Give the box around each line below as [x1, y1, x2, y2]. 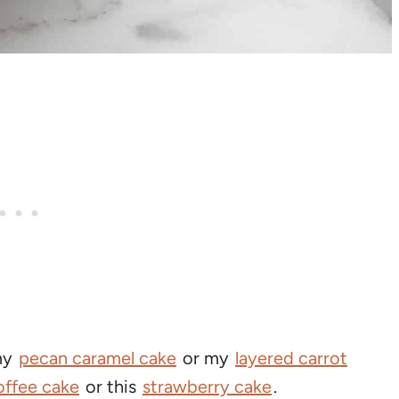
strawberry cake [142, 375, 272, 397]
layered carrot [235, 346, 347, 369]
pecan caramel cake [19, 346, 176, 369]
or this [81, 375, 141, 397]
